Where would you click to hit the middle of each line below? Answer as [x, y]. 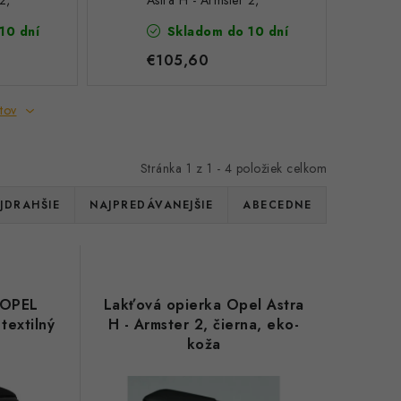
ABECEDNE [277, 205]
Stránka [163, 168]
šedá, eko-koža [189, 18]
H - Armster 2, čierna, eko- [204, 324]
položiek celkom [279, 168]
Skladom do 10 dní [226, 31]
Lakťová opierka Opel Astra [204, 305]
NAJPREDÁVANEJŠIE [151, 205]
